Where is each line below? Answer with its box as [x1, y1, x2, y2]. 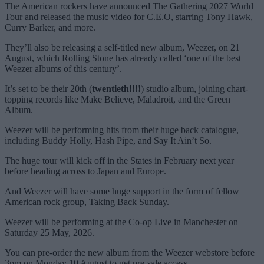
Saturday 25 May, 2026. [5, 227, 94, 238]
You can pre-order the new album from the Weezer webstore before [5, 247, 255, 258]
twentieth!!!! [92, 84, 141, 94]
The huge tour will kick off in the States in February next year [5, 156, 234, 166]
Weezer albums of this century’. [5, 64, 122, 74]
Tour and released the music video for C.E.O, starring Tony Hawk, [5, 12, 253, 22]
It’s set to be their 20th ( [5, 84, 92, 94]
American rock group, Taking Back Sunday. [5, 197, 169, 207]
